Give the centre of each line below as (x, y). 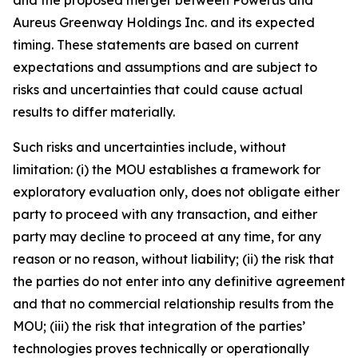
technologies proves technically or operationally (161, 348)
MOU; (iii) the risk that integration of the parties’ (159, 326)
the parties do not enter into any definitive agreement (179, 281)
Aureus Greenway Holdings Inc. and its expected (164, 22)
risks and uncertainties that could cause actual (158, 89)
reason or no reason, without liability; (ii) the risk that (173, 259)
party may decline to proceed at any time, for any (167, 236)
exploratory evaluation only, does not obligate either (176, 191)
